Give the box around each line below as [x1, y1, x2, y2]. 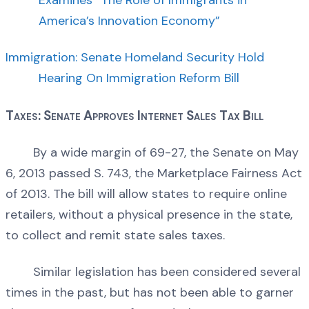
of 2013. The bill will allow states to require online [6, 185, 287, 202]
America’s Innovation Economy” [39, 12, 220, 29]
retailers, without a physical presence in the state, [6, 206, 292, 223]
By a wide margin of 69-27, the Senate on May [6, 143, 299, 161]
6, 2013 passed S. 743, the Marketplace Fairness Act [6, 164, 302, 181]
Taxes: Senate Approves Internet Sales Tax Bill [6, 106, 263, 124]
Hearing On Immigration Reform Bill [39, 70, 239, 87]
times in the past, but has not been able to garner [6, 284, 294, 301]
